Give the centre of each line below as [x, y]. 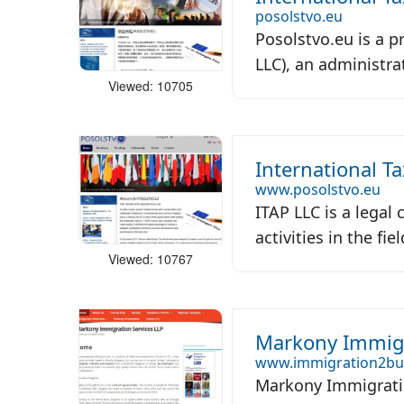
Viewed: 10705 [151, 85]
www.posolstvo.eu [318, 189]
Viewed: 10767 [151, 258]
